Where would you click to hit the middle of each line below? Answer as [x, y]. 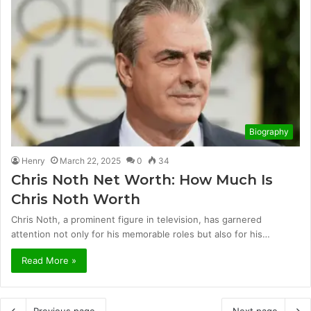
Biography [269, 132]
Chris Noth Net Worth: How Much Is [142, 180]
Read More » [49, 261]
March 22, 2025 [90, 161]
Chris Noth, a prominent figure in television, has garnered [136, 220]
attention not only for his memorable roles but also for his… [141, 234]
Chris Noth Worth [76, 200]
